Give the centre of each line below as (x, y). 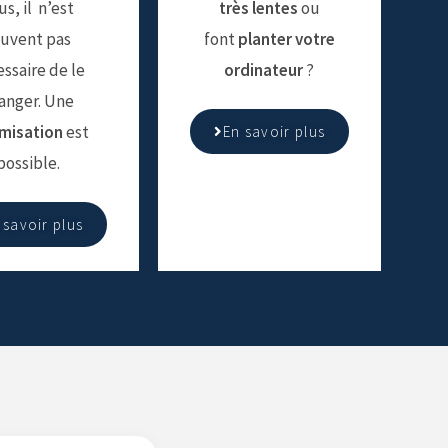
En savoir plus (274, 132)
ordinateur (264, 70)
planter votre (286, 39)
